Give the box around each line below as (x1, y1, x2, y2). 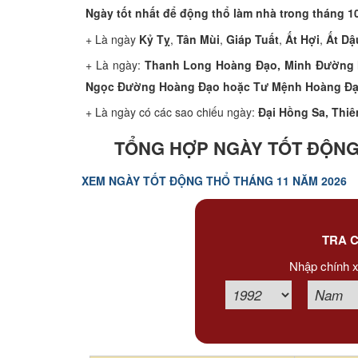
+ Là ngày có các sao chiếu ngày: (86, 103, 258, 120)
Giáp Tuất (226, 30, 279, 47)
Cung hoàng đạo (16, 125, 111, 143)
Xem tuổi (16, 2, 66, 21)
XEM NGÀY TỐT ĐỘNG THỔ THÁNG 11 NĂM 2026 (82, 172, 347, 189)
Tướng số (16, 84, 70, 102)
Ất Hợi (285, 30, 320, 47)
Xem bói (16, 43, 62, 62)
